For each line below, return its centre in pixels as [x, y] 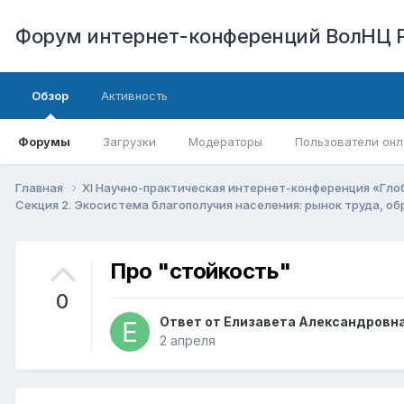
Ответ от [192, 322]
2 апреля [188, 341]
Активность [134, 96]
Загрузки [129, 142]
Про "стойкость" [201, 271]
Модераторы [225, 142]
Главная [41, 187]
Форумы [44, 142]
